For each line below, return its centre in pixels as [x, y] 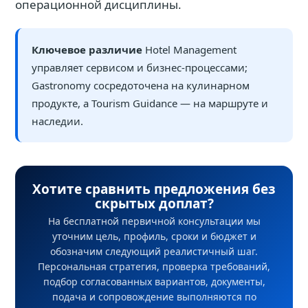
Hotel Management [189, 49]
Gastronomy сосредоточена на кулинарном [141, 85]
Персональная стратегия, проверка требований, [154, 266]
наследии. [57, 121]
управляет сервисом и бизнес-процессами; [140, 67]
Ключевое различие [87, 49]
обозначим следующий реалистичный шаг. [154, 251]
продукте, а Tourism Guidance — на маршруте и [150, 103]
